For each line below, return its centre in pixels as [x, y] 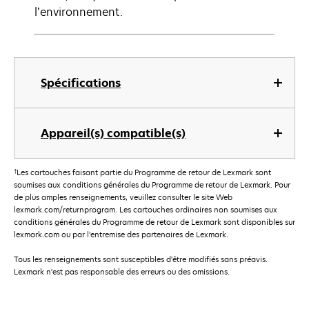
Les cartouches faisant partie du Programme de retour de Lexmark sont [144, 172]
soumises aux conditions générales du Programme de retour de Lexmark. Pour [152, 185]
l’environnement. [79, 12]
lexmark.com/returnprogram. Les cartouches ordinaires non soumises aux [146, 210]
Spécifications [81, 83]
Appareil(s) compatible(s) [113, 133]
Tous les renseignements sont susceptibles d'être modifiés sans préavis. [141, 259]
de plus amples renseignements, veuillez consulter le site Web [123, 197]
